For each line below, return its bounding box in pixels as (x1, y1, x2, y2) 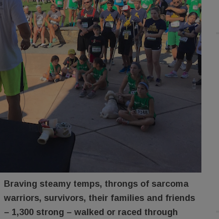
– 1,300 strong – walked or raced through (4, 207, 178, 217)
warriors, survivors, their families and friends (4, 193, 195, 203)
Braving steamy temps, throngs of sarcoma (4, 178, 189, 189)
